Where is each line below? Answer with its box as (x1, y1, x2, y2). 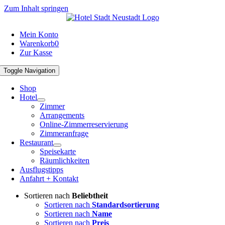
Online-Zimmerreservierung (40, 120, 129, 129)
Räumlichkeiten (40, 156, 90, 165)
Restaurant (20, 138, 54, 147)
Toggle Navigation (4, 67, 56, 74)
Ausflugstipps (20, 165, 64, 174)
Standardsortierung (92, 200, 159, 209)
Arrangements (40, 111, 85, 120)
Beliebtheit (72, 191, 108, 200)
